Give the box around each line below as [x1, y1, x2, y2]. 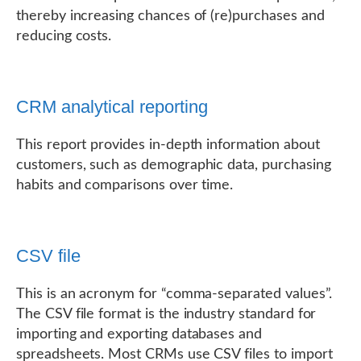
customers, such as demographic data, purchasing [16, 158, 331, 172]
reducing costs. [16, 29, 112, 44]
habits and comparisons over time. [16, 178, 234, 193]
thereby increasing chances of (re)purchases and [16, 9, 325, 23]
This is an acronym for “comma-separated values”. [16, 287, 333, 301]
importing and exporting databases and [16, 327, 263, 342]
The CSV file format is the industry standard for [16, 307, 317, 322]
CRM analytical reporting [16, 97, 208, 117]
